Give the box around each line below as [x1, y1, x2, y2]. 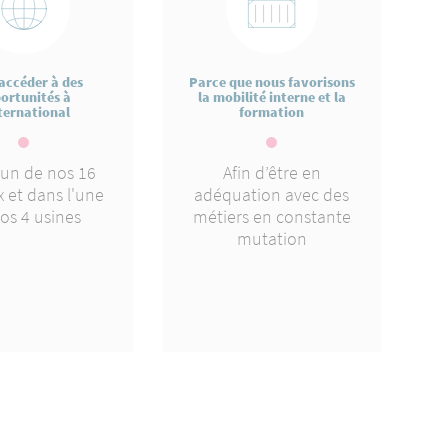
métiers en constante [192, 205, 351, 228]
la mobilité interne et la [197, 88, 346, 106]
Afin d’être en [222, 161, 321, 184]
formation [239, 103, 305, 121]
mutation [236, 227, 307, 250]
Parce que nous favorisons [188, 73, 355, 91]
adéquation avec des [194, 183, 350, 206]
